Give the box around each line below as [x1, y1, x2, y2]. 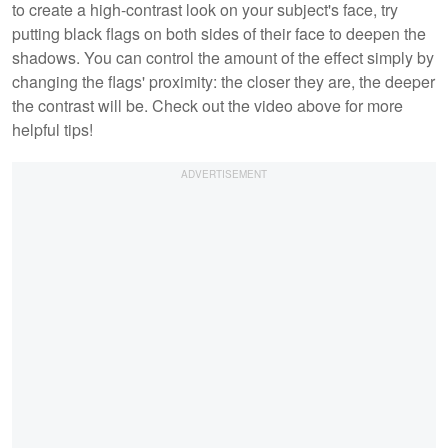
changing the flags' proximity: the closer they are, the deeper [12, 69, 435, 93]
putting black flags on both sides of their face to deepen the [12, 21, 426, 45]
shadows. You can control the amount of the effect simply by [12, 45, 434, 69]
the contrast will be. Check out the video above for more [12, 93, 403, 117]
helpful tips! [12, 117, 97, 141]
